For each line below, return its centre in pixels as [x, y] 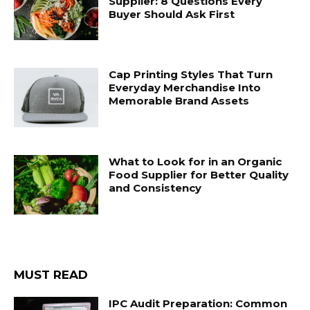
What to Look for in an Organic [195, 162]
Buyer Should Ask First [172, 14]
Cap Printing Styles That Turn [191, 75]
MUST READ [51, 274]
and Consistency [155, 188]
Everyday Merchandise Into [185, 88]
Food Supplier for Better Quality [199, 175]
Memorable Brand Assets [179, 101]
